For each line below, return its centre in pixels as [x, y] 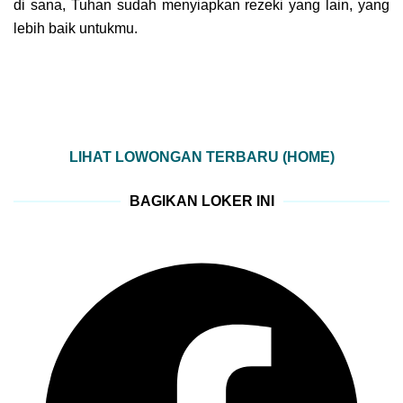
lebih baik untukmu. [76, 29]
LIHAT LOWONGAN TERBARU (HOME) [201, 157]
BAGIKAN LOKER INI [201, 201]
